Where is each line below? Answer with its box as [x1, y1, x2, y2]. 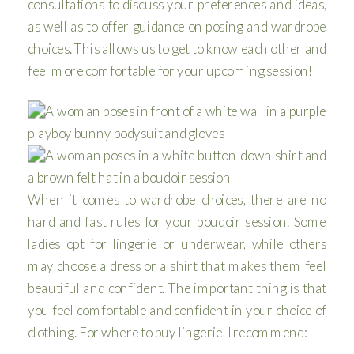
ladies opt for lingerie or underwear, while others [28, 235, 326, 253]
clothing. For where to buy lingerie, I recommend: [28, 324, 308, 341]
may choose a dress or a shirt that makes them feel [28, 258, 326, 275]
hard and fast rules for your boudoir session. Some [28, 213, 326, 231]
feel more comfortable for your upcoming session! [28, 62, 312, 80]
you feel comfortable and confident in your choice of [28, 302, 326, 319]
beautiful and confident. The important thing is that [28, 280, 326, 297]
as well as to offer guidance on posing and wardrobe [28, 18, 326, 36]
